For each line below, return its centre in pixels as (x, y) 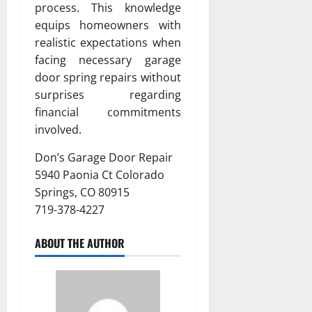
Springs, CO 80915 (82, 193)
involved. (58, 130)
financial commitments (108, 112)
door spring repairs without (108, 78)
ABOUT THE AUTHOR (80, 243)
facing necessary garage (108, 60)
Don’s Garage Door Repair (104, 158)
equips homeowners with (108, 25)
